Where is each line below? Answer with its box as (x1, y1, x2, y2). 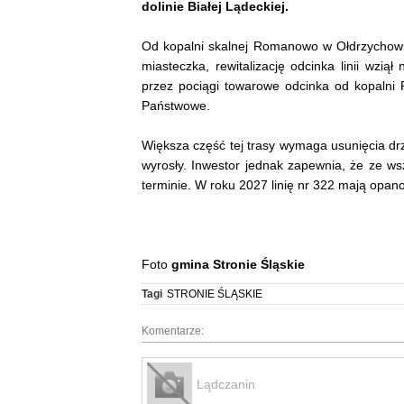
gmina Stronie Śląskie (168, 256, 305, 271)
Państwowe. (142, 97, 210, 113)
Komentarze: (142, 324, 204, 337)
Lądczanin (197, 376, 255, 391)
